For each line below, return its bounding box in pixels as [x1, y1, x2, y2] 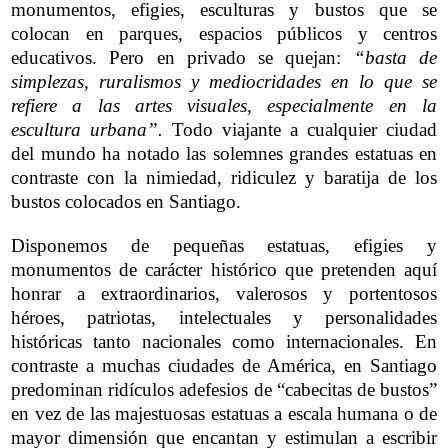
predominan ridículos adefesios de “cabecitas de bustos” [11, 378, 437, 400]
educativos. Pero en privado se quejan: [11, 46, 354, 68]
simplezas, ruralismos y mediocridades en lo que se [11, 70, 437, 92]
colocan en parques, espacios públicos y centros [11, 22, 437, 44]
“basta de [353, 46, 438, 68]
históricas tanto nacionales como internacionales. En [11, 330, 437, 352]
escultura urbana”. [11, 118, 163, 140]
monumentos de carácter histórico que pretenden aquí [11, 258, 437, 280]
